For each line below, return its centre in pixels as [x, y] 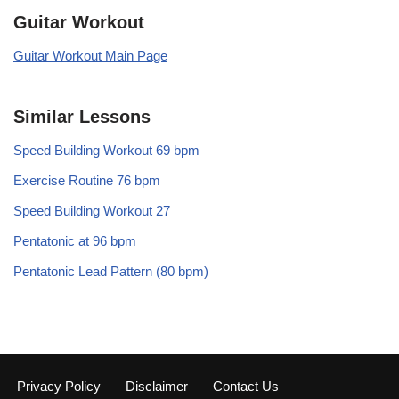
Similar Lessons [82, 116]
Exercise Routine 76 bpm [87, 180]
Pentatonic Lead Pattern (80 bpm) [111, 271]
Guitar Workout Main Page [90, 55]
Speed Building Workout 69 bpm [106, 150]
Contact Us [246, 386]
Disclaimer [157, 386]
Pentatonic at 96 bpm [75, 240]
